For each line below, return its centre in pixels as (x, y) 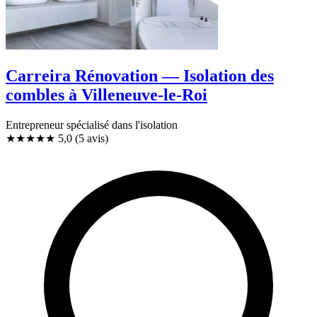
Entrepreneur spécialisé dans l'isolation (92, 125)
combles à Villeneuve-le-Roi (106, 94)
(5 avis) (92, 138)
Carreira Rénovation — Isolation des (140, 75)
